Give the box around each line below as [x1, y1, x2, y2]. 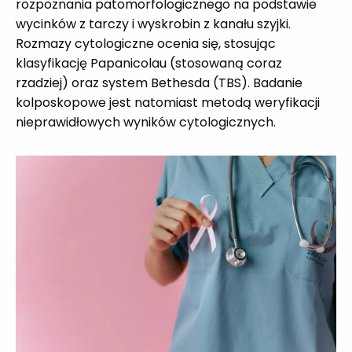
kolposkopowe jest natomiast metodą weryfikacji [16, 93, 320, 112]
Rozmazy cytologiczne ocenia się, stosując [16, 34, 276, 53]
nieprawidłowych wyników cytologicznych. [16, 112, 276, 131]
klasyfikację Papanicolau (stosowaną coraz [16, 53, 282, 72]
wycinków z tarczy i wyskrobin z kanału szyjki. [16, 14, 291, 33]
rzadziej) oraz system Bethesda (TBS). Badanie [16, 73, 302, 92]
